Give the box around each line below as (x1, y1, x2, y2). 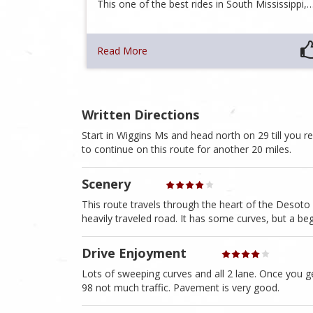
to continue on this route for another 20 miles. (82, 143, 291, 156)
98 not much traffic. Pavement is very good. (82, 281, 279, 295)
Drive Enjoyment (82, 245, 187, 262)
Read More (97, 44, 148, 58)
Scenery (82, 175, 131, 193)
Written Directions (82, 106, 199, 124)
